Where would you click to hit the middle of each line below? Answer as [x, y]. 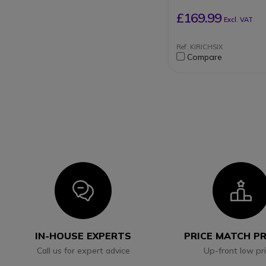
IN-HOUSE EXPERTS [83, 236]
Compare [205, 57]
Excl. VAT [239, 19]
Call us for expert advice [83, 251]
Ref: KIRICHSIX [200, 47]
